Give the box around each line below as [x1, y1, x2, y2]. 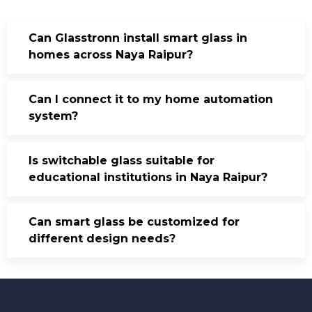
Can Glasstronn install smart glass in [29, 31, 247, 45]
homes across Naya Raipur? [29, 47, 193, 61]
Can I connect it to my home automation [29, 92, 273, 106]
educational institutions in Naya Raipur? [29, 170, 267, 184]
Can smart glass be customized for [29, 214, 240, 228]
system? [29, 109, 78, 123]
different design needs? [29, 231, 175, 245]
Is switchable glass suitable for [29, 153, 214, 167]
